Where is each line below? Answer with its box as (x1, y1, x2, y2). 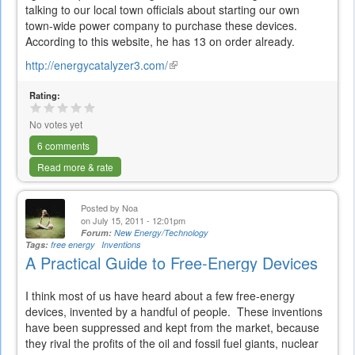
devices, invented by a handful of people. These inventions (25, 303, 323, 320)
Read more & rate (37, 160, 113, 174)
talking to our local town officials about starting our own (25, 2, 300, 18)
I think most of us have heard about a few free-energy (25, 288, 295, 304)
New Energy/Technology (114, 227, 208, 239)
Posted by (81, 201, 122, 215)
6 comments (37, 139, 90, 153)
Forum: (81, 227, 114, 239)
